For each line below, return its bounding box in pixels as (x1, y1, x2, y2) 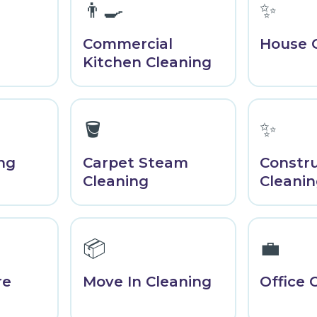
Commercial (82, 35, 173, 53)
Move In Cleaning (82, 273, 212, 291)
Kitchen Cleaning (82, 54, 212, 71)
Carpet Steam (82, 154, 188, 172)
